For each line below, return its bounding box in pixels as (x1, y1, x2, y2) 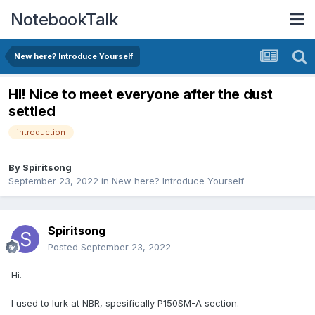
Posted (48, 241, 81, 253)
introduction (17, 127, 65, 138)
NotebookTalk (11, 8, 118, 30)
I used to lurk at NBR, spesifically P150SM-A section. (11, 297, 239, 309)
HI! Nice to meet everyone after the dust (8, 86, 274, 103)
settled (8, 103, 56, 120)
